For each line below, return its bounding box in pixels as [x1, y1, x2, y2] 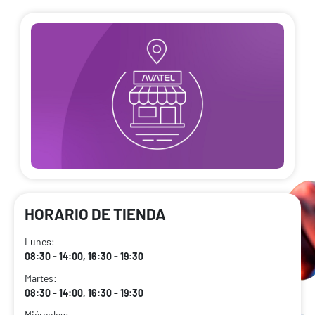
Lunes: [25, 236, 55, 248]
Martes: [25, 272, 57, 285]
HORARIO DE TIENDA [25, 205, 166, 224]
